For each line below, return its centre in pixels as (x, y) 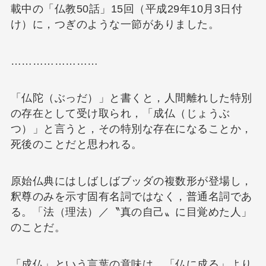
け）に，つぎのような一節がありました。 (115, 25)
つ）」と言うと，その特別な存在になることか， (131, 129)
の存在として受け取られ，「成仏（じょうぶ (120, 114)
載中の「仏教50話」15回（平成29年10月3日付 (126, 9)
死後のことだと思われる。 (76, 145)
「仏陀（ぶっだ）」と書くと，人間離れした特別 (131, 98)
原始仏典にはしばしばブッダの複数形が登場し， (131, 181)
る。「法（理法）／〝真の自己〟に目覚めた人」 (131, 212)
